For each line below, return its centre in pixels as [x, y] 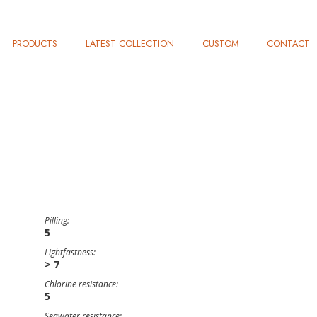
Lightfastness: [70, 252]
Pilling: [57, 220]
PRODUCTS [35, 44]
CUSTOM [220, 44]
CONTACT [288, 44]
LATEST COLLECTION [130, 44]
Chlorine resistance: [81, 284]
